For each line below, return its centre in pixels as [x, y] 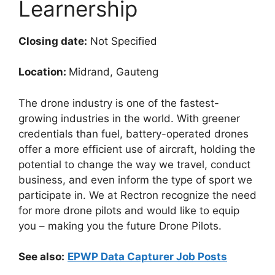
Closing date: [53, 41]
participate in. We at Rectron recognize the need [137, 195]
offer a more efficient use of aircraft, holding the [137, 149]
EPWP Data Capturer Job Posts [147, 257]
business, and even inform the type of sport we [135, 180]
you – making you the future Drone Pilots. [122, 226]
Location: [44, 72]
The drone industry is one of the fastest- [119, 103]
